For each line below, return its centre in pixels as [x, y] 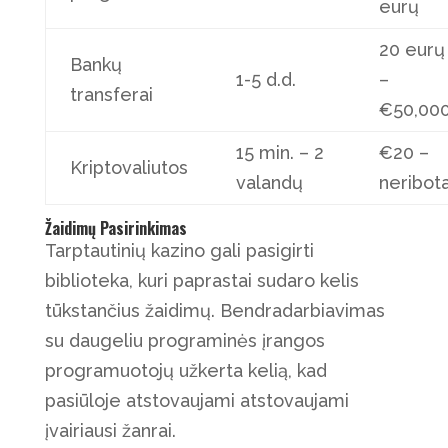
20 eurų [411, 50]
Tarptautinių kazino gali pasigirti [179, 251]
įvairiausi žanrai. [110, 431]
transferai [111, 95]
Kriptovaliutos [128, 168]
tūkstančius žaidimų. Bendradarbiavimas [214, 311]
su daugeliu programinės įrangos [184, 341]
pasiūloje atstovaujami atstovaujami [196, 401]
